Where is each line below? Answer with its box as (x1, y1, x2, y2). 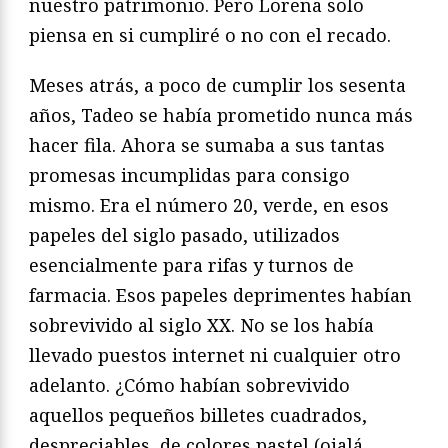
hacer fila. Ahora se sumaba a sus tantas (29, 133, 385, 158)
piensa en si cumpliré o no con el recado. (29, 23, 391, 48)
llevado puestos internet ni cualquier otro (29, 343, 401, 368)
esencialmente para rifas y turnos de (29, 253, 354, 278)
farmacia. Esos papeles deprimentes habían (29, 283, 412, 308)
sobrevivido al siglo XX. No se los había (29, 313, 374, 338)
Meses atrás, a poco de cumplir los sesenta (29, 73, 406, 98)
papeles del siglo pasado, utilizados (29, 223, 340, 248)
